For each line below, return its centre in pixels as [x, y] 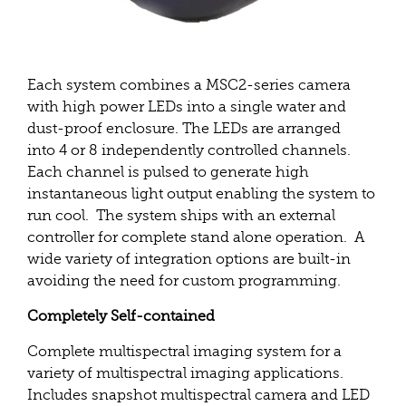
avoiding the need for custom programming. [184, 281]
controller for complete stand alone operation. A [196, 237]
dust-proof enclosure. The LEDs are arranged [184, 129]
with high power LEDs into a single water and [187, 107]
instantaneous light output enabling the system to [201, 194]
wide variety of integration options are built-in [189, 259]
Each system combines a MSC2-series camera [189, 85]
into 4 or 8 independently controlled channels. [189, 150]
